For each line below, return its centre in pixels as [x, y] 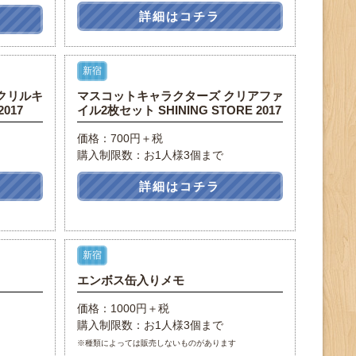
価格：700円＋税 [120, 138]
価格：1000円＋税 [123, 308]
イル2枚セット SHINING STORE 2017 [179, 110]
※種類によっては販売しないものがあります [156, 343]
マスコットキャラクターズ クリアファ [180, 96]
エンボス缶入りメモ [130, 280]
